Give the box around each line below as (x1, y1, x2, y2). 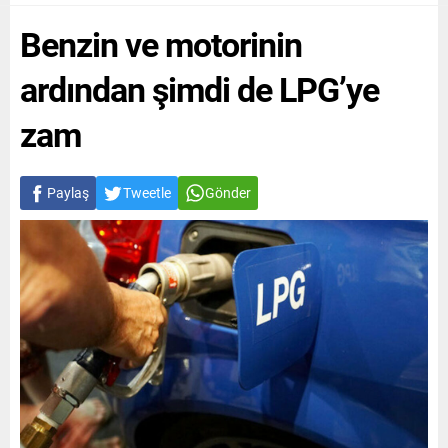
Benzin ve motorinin (20, 21, 302, 67)
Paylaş (47, 183, 89, 203)
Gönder (205, 183, 251, 203)
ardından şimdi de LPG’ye (20, 66, 379, 112)
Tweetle (123, 183, 171, 203)
